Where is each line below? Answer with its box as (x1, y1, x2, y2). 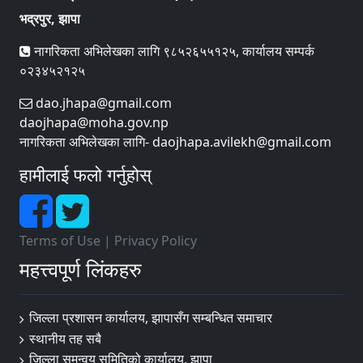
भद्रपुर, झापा (19, 10, 80, 28)
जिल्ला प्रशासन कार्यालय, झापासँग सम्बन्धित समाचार (29, 309, 272, 327)
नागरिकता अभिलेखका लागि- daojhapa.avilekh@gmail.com (19, 133, 331, 151)
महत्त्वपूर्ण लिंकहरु (19, 255, 142, 283)
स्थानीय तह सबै (29, 329, 101, 348)
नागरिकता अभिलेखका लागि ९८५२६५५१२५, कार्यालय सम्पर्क (31, 42, 314, 60)
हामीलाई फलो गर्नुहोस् (19, 163, 152, 186)
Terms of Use (19, 232, 100, 250)
